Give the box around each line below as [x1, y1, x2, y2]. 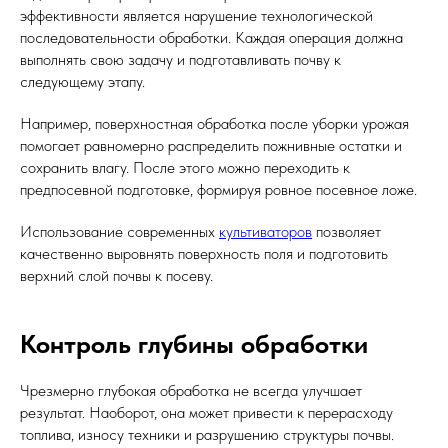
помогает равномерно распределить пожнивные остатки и [20, 136, 402, 155]
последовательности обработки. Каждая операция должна [20, 28, 403, 47]
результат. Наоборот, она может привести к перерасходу [20, 403, 393, 422]
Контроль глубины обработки [20, 328, 368, 359]
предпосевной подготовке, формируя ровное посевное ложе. [20, 180, 417, 199]
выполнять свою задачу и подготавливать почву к [20, 50, 341, 69]
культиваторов [219, 222, 312, 241]
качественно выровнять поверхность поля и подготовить [20, 244, 388, 263]
